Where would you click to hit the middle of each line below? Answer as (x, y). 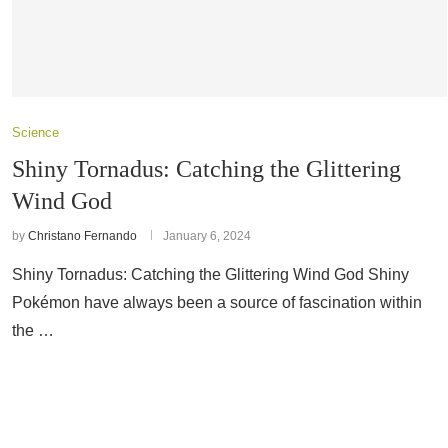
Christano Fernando (82, 236)
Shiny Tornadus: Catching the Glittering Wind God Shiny (210, 274)
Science (35, 132)
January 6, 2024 (207, 236)
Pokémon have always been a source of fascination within (217, 302)
